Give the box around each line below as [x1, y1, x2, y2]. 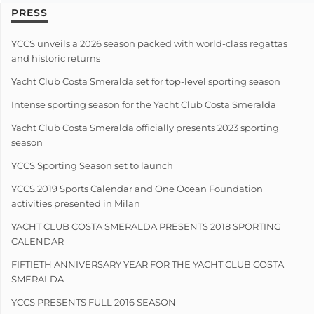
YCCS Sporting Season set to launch [11, 159, 173, 171]
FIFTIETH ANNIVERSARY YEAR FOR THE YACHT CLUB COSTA [11, 258, 284, 270]
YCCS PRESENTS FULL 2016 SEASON [11, 296, 176, 308]
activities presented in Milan [11, 197, 140, 209]
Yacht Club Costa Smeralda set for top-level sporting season [11, 75, 280, 87]
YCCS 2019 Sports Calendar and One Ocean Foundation [11, 182, 263, 194]
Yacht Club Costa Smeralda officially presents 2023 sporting [11, 121, 279, 133]
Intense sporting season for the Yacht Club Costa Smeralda [11, 98, 276, 110]
